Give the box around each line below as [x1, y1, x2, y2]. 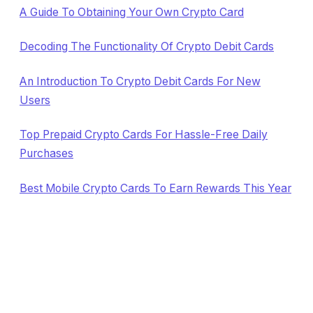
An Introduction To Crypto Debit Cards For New [20, 74, 261, 88]
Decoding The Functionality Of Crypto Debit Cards [20, 40, 274, 54]
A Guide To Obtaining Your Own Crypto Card [20, 6, 244, 20]
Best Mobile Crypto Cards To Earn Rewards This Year [20, 181, 291, 195]
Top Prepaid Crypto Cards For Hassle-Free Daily [20, 128, 268, 142]
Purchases [20, 147, 73, 161]
